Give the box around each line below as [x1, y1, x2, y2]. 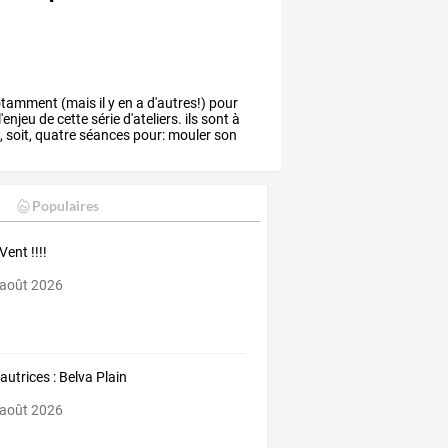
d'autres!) [144, 94, 207, 111]
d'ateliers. [120, 110, 183, 127]
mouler [165, 126, 212, 143]
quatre [32, 126, 77, 143]
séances [76, 126, 131, 143]
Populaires [31, 197, 99, 215]
